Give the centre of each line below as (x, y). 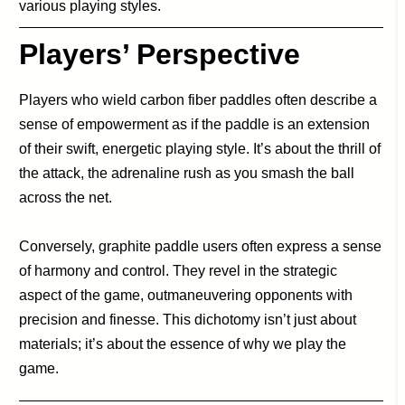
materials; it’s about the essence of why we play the (183, 344)
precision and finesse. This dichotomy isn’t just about (188, 320)
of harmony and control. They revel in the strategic (179, 271)
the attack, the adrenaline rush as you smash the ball (187, 174)
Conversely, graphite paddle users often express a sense (201, 247)
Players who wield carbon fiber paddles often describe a (198, 100)
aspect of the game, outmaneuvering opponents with (186, 296)
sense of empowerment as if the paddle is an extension (195, 125)
